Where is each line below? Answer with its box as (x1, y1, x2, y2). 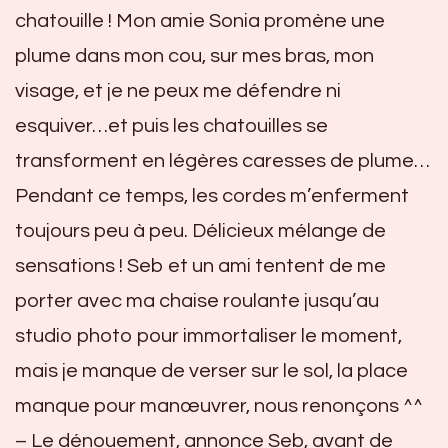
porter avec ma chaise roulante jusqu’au (15, 291, 379, 311)
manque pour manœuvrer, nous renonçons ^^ (15, 396, 423, 416)
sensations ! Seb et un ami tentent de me (15, 256, 386, 276)
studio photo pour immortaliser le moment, (15, 326, 402, 346)
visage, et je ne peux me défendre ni (15, 81, 341, 101)
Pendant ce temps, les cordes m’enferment (15, 186, 409, 206)
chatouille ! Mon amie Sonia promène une (15, 11, 385, 31)
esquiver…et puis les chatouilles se (15, 116, 328, 136)
